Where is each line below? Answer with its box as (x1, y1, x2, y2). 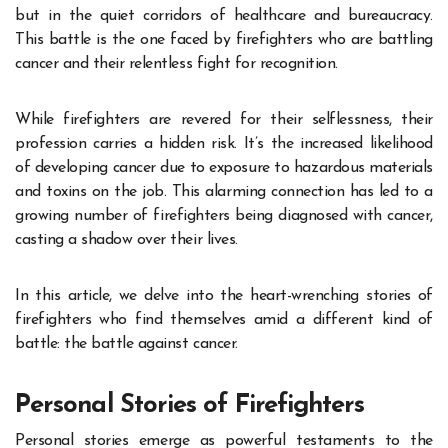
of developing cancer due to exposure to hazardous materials (15, 160, 433, 177)
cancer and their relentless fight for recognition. (15, 56, 338, 73)
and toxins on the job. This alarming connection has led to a (15, 184, 433, 201)
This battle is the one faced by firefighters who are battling (15, 32, 433, 49)
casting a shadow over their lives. (15, 232, 238, 249)
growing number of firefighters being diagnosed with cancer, (15, 208, 433, 225)
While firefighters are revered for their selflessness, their (15, 112, 433, 129)
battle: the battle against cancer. (15, 336, 238, 353)
